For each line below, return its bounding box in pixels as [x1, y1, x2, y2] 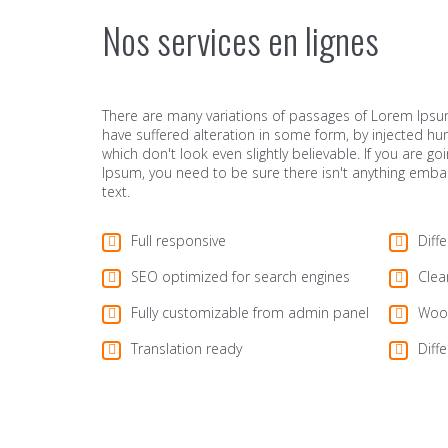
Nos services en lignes [102, 13, 379, 66]
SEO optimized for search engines [131, 267, 350, 286]
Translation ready [131, 339, 242, 358]
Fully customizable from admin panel [131, 303, 369, 322]
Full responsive [131, 231, 226, 250]
